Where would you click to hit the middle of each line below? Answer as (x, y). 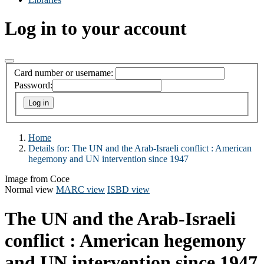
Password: (33, 85)
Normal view (29, 190)
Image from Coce (37, 179)
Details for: (50, 148)
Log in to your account (96, 29)
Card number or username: (64, 73)
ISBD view (128, 190)
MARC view (80, 190)
